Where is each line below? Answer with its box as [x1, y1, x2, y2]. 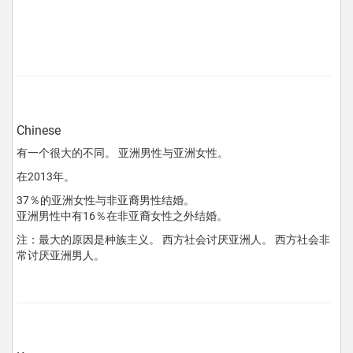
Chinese [17, 122, 61, 138]
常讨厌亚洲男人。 [17, 248, 105, 262]
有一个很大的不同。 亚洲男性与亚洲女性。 [17, 146, 229, 159]
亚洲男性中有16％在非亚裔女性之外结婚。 [17, 209, 228, 222]
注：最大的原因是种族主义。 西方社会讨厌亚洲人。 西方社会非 [17, 232, 330, 246]
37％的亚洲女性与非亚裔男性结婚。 [17, 193, 195, 206]
